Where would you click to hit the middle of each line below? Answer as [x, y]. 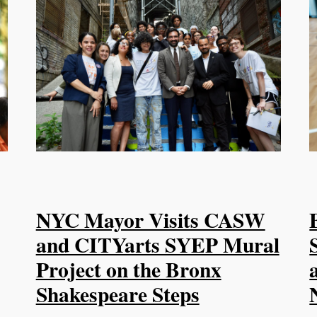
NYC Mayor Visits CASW [150, 220]
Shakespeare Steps [117, 294]
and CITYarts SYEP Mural [157, 245]
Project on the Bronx [128, 270]
